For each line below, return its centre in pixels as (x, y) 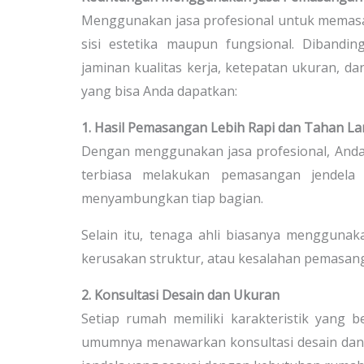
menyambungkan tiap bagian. (172, 198)
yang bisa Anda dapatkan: (159, 91)
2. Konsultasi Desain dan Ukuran (180, 295)
